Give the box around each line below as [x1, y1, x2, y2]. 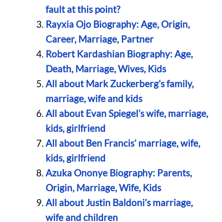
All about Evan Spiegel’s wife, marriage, [45, 107, 208, 119]
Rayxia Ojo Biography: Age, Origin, [45, 18, 190, 30]
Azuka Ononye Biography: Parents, [45, 166, 192, 178]
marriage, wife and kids [45, 92, 142, 104]
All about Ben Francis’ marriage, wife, [45, 137, 200, 149]
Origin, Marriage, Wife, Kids [45, 181, 161, 193]
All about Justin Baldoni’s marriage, [45, 196, 193, 208]
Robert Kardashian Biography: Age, [45, 48, 193, 59]
